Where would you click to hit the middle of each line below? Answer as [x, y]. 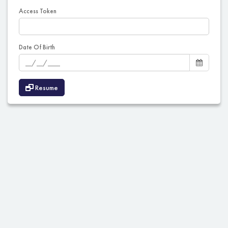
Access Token [38, 11]
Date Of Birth [37, 47]
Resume [46, 88]
